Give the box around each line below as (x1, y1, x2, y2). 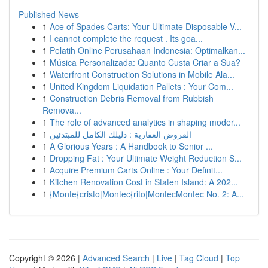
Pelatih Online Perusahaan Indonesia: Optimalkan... (50, 44, 245, 56)
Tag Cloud (179, 252, 218, 264)
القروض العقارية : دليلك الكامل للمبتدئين (50, 128, 191, 140)
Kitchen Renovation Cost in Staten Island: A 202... (50, 176, 238, 188)
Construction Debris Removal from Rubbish (50, 92, 214, 104)
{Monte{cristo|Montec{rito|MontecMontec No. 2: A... (50, 188, 244, 200)
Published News (19, 8, 79, 20)
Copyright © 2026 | (9, 252, 83, 264)
